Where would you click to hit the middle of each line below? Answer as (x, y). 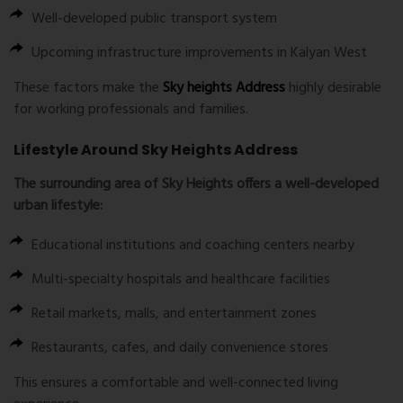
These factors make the (86, 89)
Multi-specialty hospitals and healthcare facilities (181, 280)
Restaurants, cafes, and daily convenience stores (180, 349)
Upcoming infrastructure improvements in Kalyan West (199, 54)
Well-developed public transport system (154, 19)
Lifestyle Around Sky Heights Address (156, 150)
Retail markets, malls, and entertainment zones (174, 314)
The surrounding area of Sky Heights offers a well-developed (196, 185)
